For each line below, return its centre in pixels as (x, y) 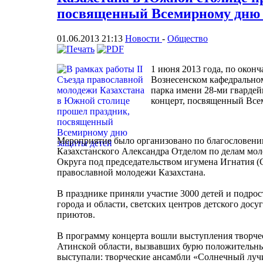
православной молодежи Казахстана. (131, 172)
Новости (144, 38)
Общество (188, 38)
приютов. (76, 214)
